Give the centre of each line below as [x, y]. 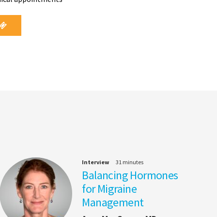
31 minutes [130, 162]
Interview [96, 162]
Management [113, 202]
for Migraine [109, 189]
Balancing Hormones [130, 175]
